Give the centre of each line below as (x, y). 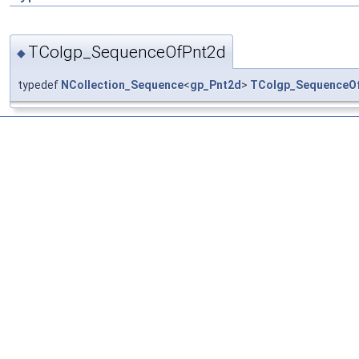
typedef (39, 85)
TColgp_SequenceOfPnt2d (127, 52)
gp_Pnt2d (216, 85)
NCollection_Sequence (122, 85)
